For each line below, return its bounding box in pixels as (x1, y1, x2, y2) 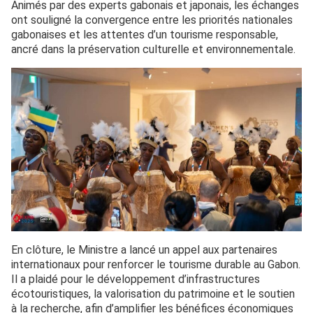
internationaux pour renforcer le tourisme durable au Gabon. (11, 258, 300, 271)
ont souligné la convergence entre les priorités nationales (11, 13, 293, 27)
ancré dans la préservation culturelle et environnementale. (11, 43, 296, 56)
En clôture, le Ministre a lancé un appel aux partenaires (11, 243, 277, 256)
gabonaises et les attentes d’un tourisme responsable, (11, 28, 278, 41)
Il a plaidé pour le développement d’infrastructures (11, 272, 260, 286)
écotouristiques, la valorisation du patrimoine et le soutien (11, 287, 295, 300)
